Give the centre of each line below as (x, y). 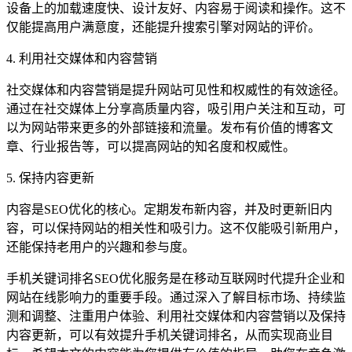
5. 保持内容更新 (50, 178)
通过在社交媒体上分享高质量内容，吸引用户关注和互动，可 (176, 109)
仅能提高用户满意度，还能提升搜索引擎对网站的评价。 (163, 27)
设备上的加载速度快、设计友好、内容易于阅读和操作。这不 (176, 9)
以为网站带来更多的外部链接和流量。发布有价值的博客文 (170, 128)
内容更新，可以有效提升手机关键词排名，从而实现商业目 (170, 335)
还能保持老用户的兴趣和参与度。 (101, 247)
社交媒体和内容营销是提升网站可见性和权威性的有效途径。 (176, 90)
